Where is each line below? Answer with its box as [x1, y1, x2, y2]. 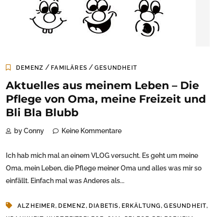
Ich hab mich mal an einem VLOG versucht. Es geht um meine [6, 152, 198, 160]
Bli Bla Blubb [6, 106, 78, 120]
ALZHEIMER [17, 202, 55, 210]
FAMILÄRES [51, 64, 88, 72]
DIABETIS [89, 202, 119, 210]
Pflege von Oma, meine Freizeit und [6, 93, 206, 106]
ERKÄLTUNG [121, 202, 161, 210]
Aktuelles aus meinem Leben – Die [6, 79, 199, 93]
